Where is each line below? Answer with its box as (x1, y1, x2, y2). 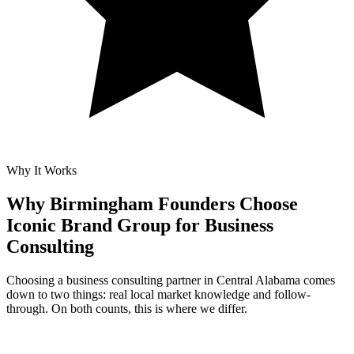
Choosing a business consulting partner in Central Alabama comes (6, 273, 335, 287)
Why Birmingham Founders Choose (6, 193, 298, 214)
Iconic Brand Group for (6, 214, 200, 235)
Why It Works (6, 163, 77, 177)
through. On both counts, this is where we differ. (6, 301, 247, 315)
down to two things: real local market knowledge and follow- (6, 287, 311, 301)
